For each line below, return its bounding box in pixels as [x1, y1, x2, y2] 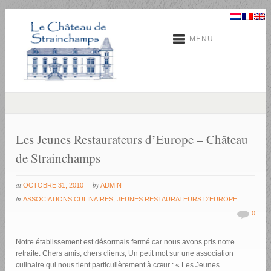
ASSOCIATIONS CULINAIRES [23, 195, 114, 203]
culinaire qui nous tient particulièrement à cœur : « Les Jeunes [16, 261, 220, 270]
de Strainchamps [16, 149, 101, 167]
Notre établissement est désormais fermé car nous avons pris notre [16, 238, 235, 247]
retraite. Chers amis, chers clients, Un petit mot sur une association [16, 249, 234, 258]
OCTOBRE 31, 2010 [23, 181, 84, 189]
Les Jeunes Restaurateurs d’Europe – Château [16, 131, 249, 148]
